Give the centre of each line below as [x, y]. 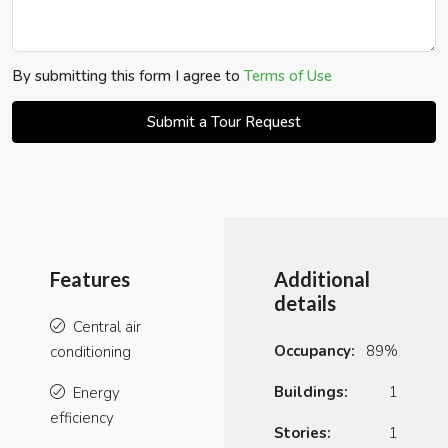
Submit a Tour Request [224, 121]
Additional [322, 278]
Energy [96, 392]
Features [90, 278]
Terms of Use [288, 75]
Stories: [302, 432]
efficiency [82, 417]
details [305, 302]
